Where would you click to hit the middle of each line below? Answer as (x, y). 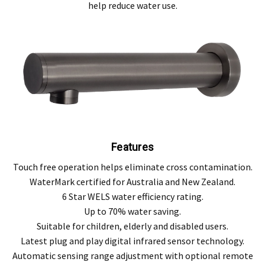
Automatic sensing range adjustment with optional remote (132, 256)
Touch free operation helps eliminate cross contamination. (132, 167)
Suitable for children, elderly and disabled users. (132, 226)
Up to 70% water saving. (132, 211)
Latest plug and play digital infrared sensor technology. (132, 241)
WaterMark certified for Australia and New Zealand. (132, 182)
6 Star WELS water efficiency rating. (132, 197)
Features (132, 147)
